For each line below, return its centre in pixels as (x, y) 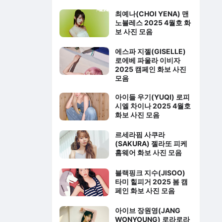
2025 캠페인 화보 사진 (150, 69)
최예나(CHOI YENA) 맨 (152, 13)
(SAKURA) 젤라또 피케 (151, 144)
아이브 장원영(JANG (147, 210)
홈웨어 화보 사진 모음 (148, 153)
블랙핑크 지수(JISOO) (150, 172)
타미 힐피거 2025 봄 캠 (151, 181)
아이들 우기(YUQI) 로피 (152, 97)
